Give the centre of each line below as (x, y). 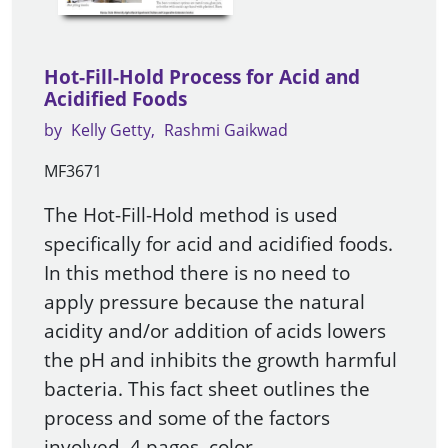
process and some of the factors (187, 418)
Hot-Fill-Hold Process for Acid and (202, 77)
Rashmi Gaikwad (226, 130)
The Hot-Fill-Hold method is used (191, 215)
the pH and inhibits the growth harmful (220, 360)
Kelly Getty (111, 130)
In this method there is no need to (197, 273)
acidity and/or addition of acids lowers (215, 331)
